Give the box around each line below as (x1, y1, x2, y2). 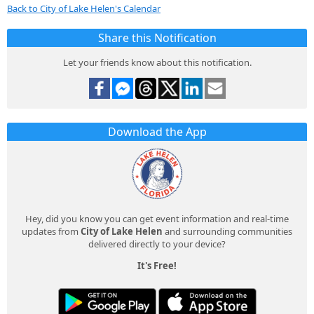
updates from (22, 224, 81, 238)
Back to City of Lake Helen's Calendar (7, 1, 161, 15)
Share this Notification (97, 29, 217, 46)
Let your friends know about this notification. (62, 55, 252, 69)
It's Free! (137, 259, 177, 272)
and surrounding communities (163, 224, 292, 238)
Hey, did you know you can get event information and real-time (25, 212, 289, 225)
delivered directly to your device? (88, 237, 226, 250)
